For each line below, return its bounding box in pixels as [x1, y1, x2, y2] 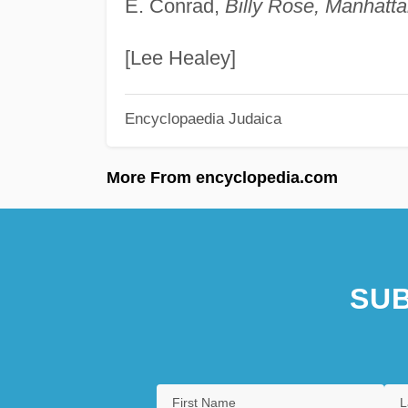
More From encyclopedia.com [107, 168, 338, 187]
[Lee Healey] [124, 46, 236, 69]
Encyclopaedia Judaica [124, 110, 281, 127]
